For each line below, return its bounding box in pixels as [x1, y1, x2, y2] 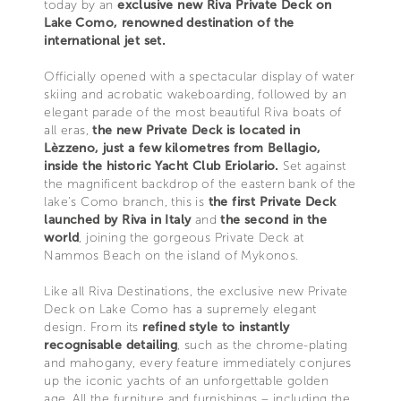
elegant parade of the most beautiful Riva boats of [44, 104, 342, 120]
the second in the [220, 211, 328, 227]
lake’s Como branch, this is [44, 193, 209, 209]
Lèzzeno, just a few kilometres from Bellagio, [44, 140, 321, 156]
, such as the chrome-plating [177, 337, 348, 353]
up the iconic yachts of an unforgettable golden [44, 372, 329, 388]
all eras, [44, 122, 93, 138]
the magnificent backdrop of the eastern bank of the [44, 175, 356, 192]
